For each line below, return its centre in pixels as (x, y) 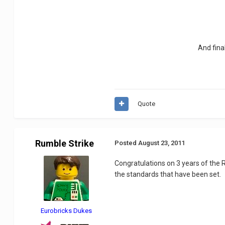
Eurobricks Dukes (67, 211)
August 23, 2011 (162, 143)
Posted (127, 143)
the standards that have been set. (168, 175)
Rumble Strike (64, 144)
